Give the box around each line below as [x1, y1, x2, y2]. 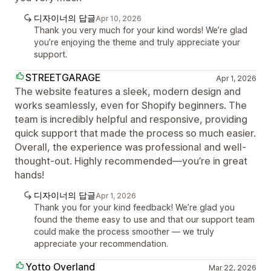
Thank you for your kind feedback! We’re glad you [34, 202, 235, 212]
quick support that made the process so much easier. [15, 127, 256, 139]
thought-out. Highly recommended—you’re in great [15, 155, 247, 167]
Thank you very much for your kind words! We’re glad [34, 25, 247, 35]
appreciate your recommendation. [34, 238, 168, 249]
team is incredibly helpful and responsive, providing [15, 113, 247, 125]
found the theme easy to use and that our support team [34, 214, 255, 224]
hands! [15, 169, 44, 181]
